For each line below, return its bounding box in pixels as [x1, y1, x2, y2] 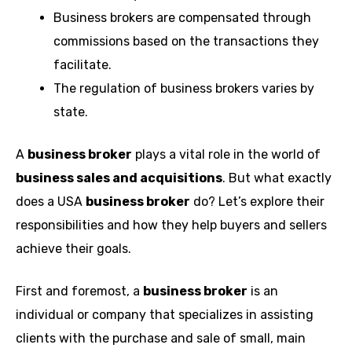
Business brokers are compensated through [53, 9, 311, 25]
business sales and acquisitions [16, 170, 222, 185]
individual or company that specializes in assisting [16, 306, 313, 322]
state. [53, 104, 88, 119]
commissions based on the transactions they [53, 33, 319, 49]
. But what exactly [222, 170, 332, 185]
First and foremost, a [16, 283, 143, 299]
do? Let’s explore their [190, 193, 324, 209]
